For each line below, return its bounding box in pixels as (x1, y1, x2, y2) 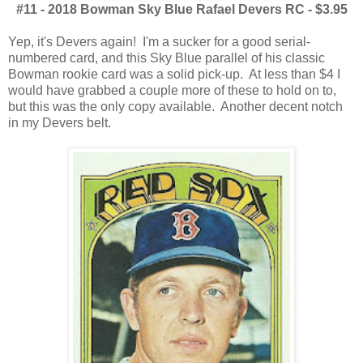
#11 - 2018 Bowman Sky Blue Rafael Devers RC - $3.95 (15, 2, 348, 17)
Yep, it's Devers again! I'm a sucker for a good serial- (8, 35, 310, 49)
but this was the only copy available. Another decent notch (8, 100, 343, 114)
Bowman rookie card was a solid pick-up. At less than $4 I (8, 67, 340, 82)
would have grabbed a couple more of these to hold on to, (8, 83, 336, 98)
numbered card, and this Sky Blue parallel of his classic (8, 51, 325, 66)
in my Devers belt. (8, 116, 111, 130)
